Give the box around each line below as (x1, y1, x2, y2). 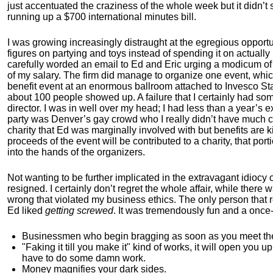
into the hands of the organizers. (7, 147, 145, 157)
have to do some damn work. (22, 253, 146, 263)
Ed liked (7, 205, 45, 216)
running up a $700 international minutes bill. (7, 12, 196, 22)
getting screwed (45, 205, 113, 216)
